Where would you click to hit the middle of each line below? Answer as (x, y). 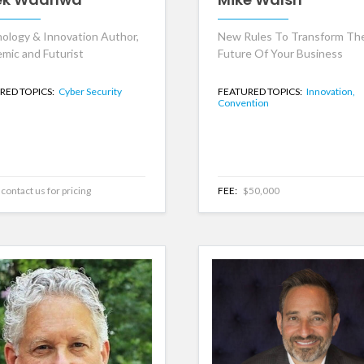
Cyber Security (90, 92)
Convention (243, 103)
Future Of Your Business (280, 54)
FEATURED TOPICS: (260, 92)
